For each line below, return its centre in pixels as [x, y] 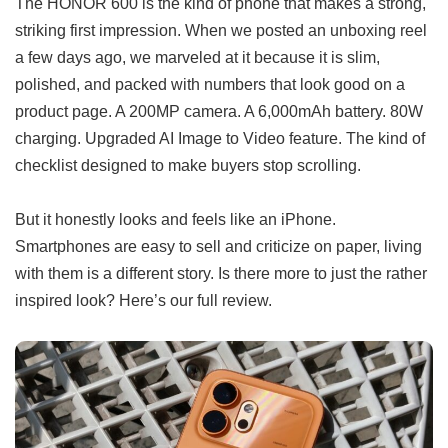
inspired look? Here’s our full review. [143, 300]
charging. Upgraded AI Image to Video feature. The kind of [220, 138]
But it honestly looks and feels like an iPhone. [175, 219]
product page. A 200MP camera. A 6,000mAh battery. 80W [219, 111]
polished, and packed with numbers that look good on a [210, 84]
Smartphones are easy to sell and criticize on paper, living [218, 246]
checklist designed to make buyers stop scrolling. [188, 165]
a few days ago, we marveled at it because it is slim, [197, 57]
